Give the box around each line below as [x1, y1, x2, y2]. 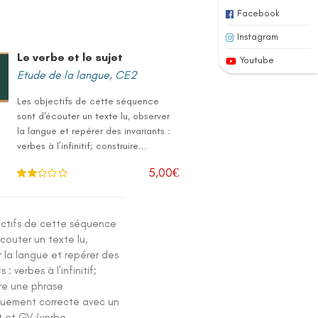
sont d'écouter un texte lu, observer [17, 110, 170, 122]
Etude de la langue [17, 68, 110, 82]
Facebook [237, 8, 280, 18]
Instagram [237, 31, 278, 42]
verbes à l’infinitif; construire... [17, 140, 148, 152]
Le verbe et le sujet [17, 50, 124, 64]
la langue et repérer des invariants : [17, 125, 171, 137]
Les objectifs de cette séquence [17, 95, 160, 107]
